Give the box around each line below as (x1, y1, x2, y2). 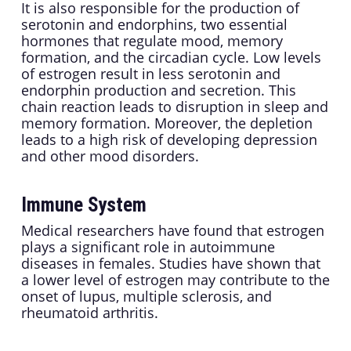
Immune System (20, 194, 147, 217)
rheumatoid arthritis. (20, 303, 158, 323)
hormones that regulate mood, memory (20, 31, 283, 51)
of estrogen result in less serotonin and (20, 64, 280, 84)
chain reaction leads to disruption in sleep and (20, 97, 328, 117)
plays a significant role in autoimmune (20, 237, 275, 257)
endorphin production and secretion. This (20, 81, 296, 100)
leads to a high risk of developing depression (20, 130, 317, 150)
